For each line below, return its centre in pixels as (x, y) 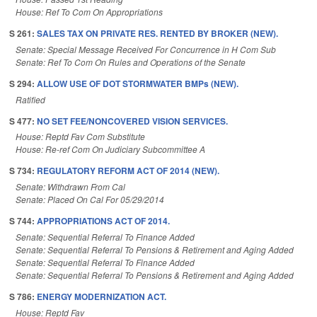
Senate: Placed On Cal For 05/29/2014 (90, 200)
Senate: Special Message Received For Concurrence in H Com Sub (146, 49)
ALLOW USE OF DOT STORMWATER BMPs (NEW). (138, 83)
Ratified (30, 99)
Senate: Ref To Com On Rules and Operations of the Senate (131, 62)
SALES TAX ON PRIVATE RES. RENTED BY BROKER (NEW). (157, 33)
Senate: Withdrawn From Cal (70, 187)
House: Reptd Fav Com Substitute (80, 137)
